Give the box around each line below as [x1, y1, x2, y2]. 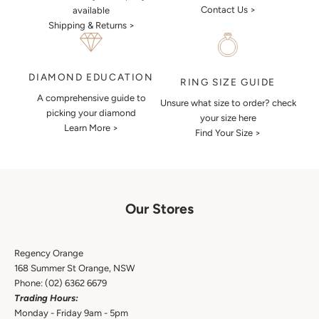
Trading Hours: [14, 292, 78, 303]
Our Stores [125, 199, 194, 217]
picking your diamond [46, 108, 136, 119]
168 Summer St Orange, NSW [14, 262, 135, 273]
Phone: [14, 277, 45, 288]
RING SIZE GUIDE [180, 75, 276, 88]
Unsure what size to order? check [159, 97, 296, 108]
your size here [199, 112, 256, 123]
